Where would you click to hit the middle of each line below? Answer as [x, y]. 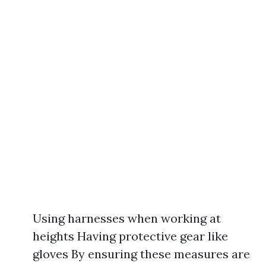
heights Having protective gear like [130, 236]
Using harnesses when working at [127, 218]
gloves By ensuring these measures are [141, 254]
